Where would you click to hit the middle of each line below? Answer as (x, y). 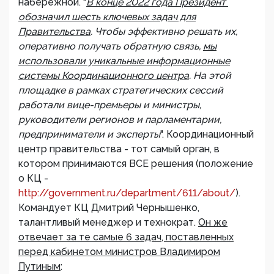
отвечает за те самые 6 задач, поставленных (126, 237)
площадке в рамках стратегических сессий (121, 90)
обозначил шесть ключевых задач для (107, 17)
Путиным (39, 266)
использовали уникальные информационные (124, 61)
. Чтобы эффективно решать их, (164, 31)
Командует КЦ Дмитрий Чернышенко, (109, 208)
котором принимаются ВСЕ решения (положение (136, 164)
